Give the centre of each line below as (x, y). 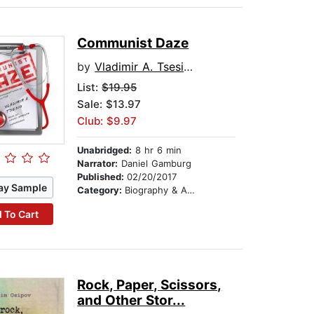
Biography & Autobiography (156, 190)
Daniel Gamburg (155, 164)
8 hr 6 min (157, 150)
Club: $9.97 (107, 121)
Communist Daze (133, 43)
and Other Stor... (131, 301)
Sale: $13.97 (109, 104)
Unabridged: (105, 150)
